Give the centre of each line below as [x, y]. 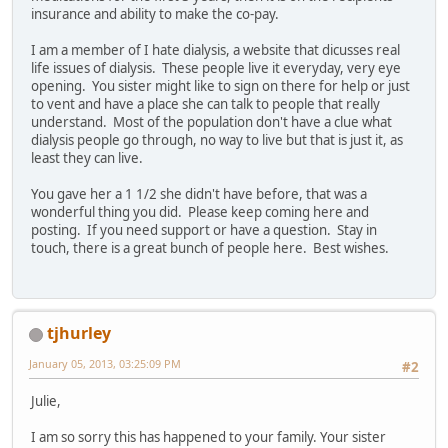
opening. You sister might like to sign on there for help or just [220, 85]
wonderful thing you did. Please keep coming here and [200, 211]
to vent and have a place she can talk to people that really [205, 103]
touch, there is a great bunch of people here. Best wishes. [210, 247]
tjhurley [79, 333]
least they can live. [87, 157]
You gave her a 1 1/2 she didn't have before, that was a [199, 193]
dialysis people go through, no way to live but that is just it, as [217, 139]
